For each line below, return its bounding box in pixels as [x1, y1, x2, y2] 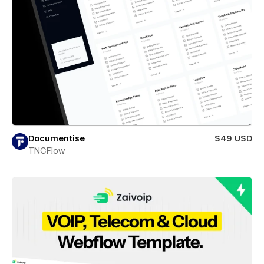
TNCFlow [28, 146, 65, 156]
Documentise [28, 134, 85, 143]
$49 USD [214, 134, 252, 143]
